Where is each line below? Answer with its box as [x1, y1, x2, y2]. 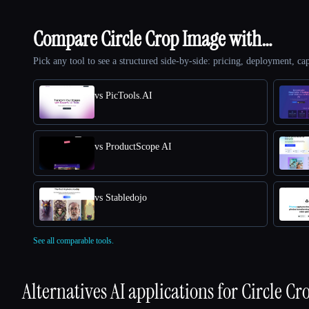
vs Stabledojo [94, 192, 147, 203]
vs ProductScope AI [94, 141, 172, 152]
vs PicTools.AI [94, 90, 152, 101]
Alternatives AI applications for [22, 277, 241, 305]
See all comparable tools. [33, 235, 114, 246]
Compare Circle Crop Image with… [33, 25, 272, 52]
